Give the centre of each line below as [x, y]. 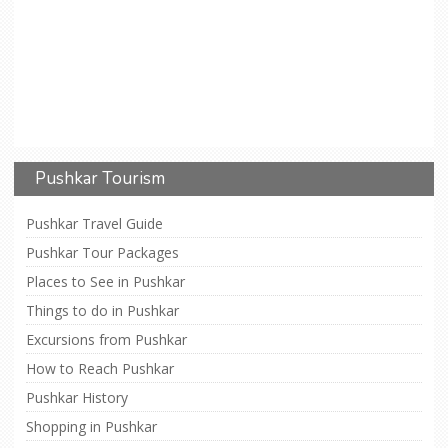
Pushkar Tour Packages [102, 253]
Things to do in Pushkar [102, 311]
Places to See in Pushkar [105, 282]
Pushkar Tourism [100, 179]
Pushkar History [77, 398]
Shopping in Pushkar [91, 427]
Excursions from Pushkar [106, 340]
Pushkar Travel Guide [94, 224]
